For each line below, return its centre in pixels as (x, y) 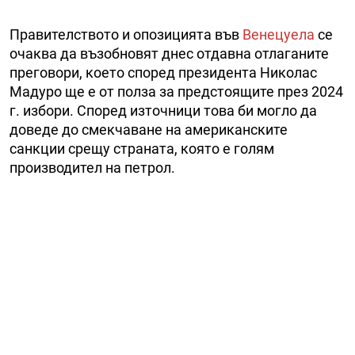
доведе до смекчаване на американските (149, 130)
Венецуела (279, 35)
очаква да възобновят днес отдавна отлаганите (169, 54)
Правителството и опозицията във (126, 35)
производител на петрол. (92, 168)
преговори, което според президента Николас (163, 73)
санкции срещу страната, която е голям (142, 149)
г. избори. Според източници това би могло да (163, 111)
